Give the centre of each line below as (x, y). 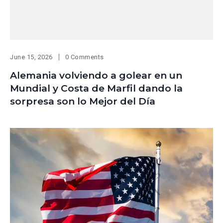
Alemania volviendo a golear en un (96, 75)
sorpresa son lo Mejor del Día (83, 101)
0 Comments (84, 57)
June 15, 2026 (31, 57)
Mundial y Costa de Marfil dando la (96, 88)
